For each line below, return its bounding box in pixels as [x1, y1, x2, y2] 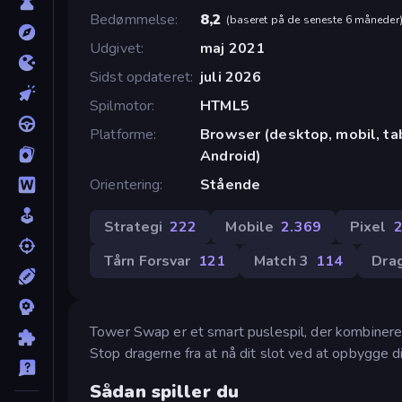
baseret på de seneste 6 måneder [229, 12, 399, 27]
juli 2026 [200, 66, 262, 87]
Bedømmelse [90, 9, 176, 30]
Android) [200, 145, 262, 166]
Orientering [90, 174, 161, 195]
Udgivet [90, 38, 141, 58]
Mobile [225, 216, 275, 237]
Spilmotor [90, 95, 153, 116]
